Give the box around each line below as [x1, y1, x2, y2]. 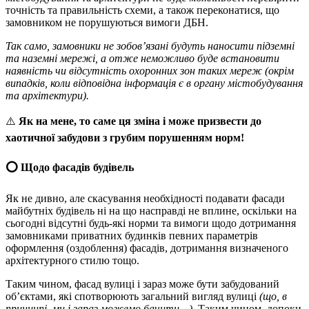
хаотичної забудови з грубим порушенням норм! [6, 132, 244, 144]
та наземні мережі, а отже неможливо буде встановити [6, 52, 279, 65]
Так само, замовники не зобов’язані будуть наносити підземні [6, 40, 295, 52]
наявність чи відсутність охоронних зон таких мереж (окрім [6, 65, 294, 77]
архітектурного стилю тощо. [6, 255, 139, 266]
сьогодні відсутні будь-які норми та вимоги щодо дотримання [6, 217, 296, 229]
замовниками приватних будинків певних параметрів [6, 230, 258, 241]
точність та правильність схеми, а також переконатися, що [6, 4, 279, 17]
